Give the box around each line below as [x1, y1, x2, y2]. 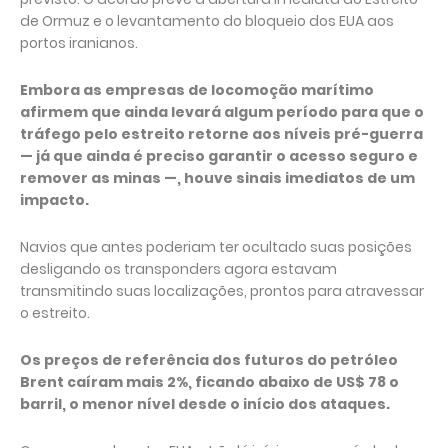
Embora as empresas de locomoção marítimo [20, 80, 374, 100]
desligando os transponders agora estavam [20, 259, 337, 279]
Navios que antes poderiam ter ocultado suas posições [20, 237, 412, 257]
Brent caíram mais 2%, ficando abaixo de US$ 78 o [20, 372, 399, 392]
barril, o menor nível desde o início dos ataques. [20, 394, 390, 414]
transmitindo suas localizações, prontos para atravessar [20, 281, 424, 301]
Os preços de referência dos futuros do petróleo [20, 350, 398, 370]
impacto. [20, 190, 89, 210]
